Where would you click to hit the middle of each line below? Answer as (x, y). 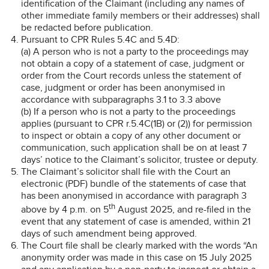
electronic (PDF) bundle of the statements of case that (134, 183)
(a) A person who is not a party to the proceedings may (135, 51)
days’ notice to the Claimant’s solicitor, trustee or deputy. (140, 159)
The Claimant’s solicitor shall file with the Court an (126, 171)
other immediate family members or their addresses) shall (141, 15)
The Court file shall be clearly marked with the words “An (139, 245)
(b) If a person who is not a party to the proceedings (128, 111)
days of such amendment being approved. (109, 233)
